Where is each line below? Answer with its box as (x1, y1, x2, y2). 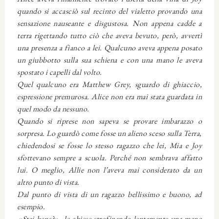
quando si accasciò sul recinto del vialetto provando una (17, 5, 202, 16)
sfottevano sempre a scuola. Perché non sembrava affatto (17, 152, 202, 163)
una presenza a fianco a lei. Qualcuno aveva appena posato (17, 42, 202, 53)
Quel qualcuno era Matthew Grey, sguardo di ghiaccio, (17, 79, 202, 89)
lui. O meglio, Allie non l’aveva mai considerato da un (17, 164, 202, 175)
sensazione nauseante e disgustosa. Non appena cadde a (17, 18, 202, 28)
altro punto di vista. (17, 176, 80, 187)
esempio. (17, 201, 45, 212)
